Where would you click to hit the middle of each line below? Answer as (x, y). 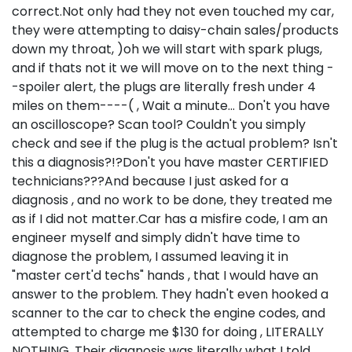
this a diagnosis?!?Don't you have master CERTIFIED (170, 162)
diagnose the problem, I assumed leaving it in (150, 256)
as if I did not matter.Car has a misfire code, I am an (170, 218)
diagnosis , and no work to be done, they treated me (172, 200)
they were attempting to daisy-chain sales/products (175, 30)
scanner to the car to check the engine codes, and (169, 313)
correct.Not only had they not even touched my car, (173, 11)
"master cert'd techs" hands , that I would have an (165, 275)
